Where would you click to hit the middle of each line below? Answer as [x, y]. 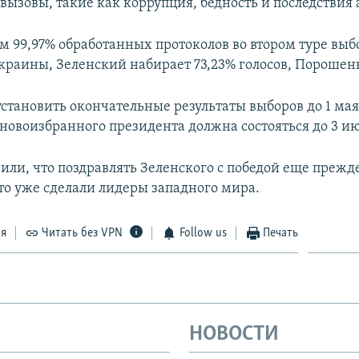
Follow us [203, 234]
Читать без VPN [83, 234]
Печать [281, 234]
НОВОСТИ [234, 335]
